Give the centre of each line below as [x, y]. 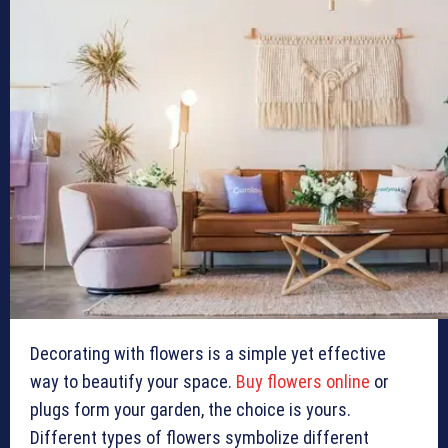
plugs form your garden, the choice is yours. [190, 410]
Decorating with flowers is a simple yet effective [208, 354]
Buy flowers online [303, 382]
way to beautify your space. [133, 382]
